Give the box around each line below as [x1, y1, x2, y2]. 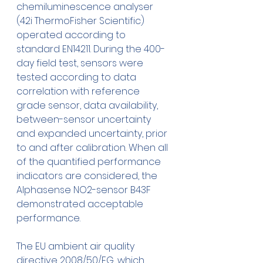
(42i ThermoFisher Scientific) [16, 14, 147, 28]
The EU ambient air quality [16, 240, 137, 254]
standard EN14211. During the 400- [16, 42, 165, 56]
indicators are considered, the [16, 169, 160, 183]
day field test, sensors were [16, 56, 146, 70]
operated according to [16, 28, 128, 42]
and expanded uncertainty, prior [16, 127, 170, 141]
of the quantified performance [16, 155, 163, 169]
